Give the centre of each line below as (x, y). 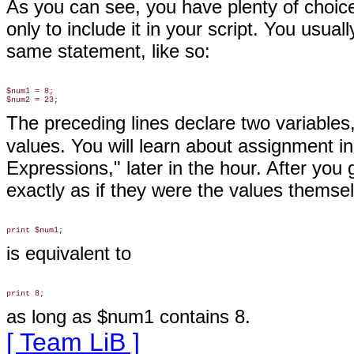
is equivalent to (69, 253)
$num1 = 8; (30, 91)
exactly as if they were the (115, 190)
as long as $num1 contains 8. (128, 316)
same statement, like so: (108, 51)
